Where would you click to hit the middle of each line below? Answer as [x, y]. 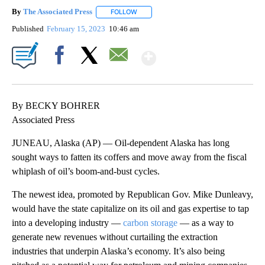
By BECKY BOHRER [56, 105]
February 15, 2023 [77, 28]
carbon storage [150, 222]
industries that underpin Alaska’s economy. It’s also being [118, 251]
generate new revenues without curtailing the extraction [115, 237]
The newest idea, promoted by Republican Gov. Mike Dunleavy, [132, 194]
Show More [202, 53]
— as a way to [206, 222]
